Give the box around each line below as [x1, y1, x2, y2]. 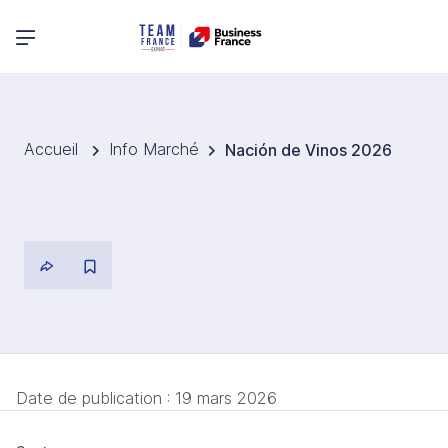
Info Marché [109, 139, 199, 160]
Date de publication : [16, 388, 175, 408]
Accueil [24, 139, 83, 160]
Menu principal [15, 24, 134, 45]
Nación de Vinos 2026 [225, 140, 392, 161]
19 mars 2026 [175, 388, 277, 408]
